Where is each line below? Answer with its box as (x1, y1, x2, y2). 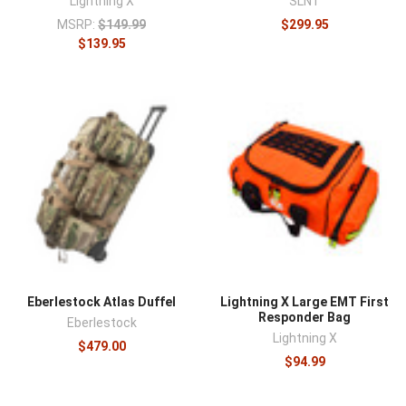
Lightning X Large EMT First (220, 294, 389, 309)
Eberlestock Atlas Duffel (27, 294, 176, 309)
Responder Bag (258, 309, 351, 324)
